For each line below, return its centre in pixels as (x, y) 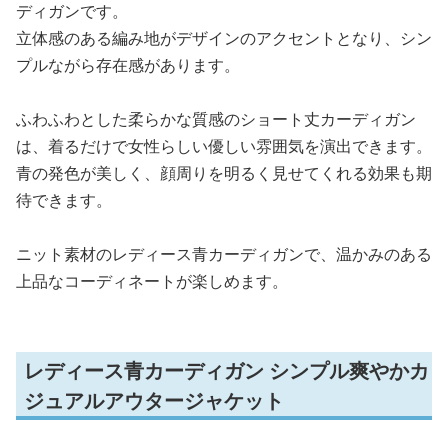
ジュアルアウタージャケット (154, 400)
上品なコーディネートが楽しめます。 (152, 280)
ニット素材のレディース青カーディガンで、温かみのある (224, 253)
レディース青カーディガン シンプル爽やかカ (226, 370)
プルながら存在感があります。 (128, 64)
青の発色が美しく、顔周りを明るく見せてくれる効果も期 (224, 172)
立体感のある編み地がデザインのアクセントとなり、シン (224, 37)
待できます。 (64, 199)
